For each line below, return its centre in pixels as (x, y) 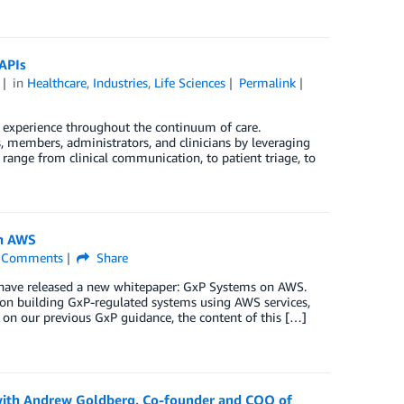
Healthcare (57, 83)
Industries (121, 83)
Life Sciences (190, 83)
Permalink (267, 83)
